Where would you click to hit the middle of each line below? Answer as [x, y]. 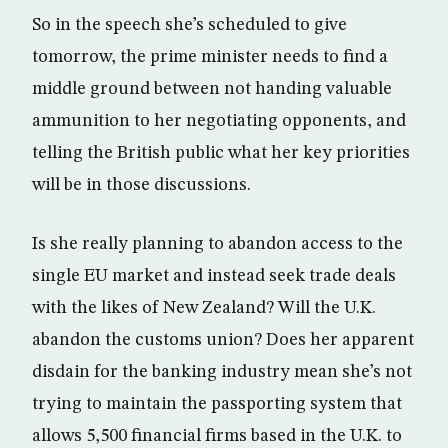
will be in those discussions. [141, 185]
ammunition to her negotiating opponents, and [219, 121]
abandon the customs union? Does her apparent [223, 340]
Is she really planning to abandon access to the [217, 244]
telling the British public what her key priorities [221, 153]
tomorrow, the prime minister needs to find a [210, 57]
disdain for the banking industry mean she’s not [222, 372]
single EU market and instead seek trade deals [214, 276]
